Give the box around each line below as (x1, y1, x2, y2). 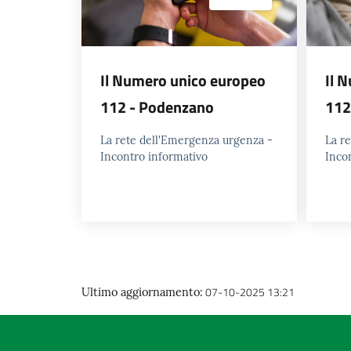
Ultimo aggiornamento (81, 284, 200, 299)
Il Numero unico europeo (100, 67, 266, 92)
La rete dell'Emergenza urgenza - (100, 132, 273, 147)
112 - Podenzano (100, 94, 214, 119)
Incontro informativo (100, 149, 208, 164)
